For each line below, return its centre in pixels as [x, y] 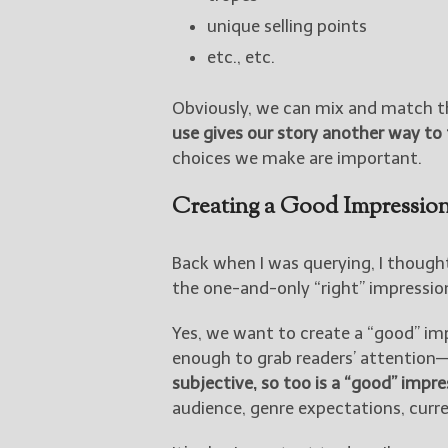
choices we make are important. [297, 157]
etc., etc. [241, 56]
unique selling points [287, 25]
